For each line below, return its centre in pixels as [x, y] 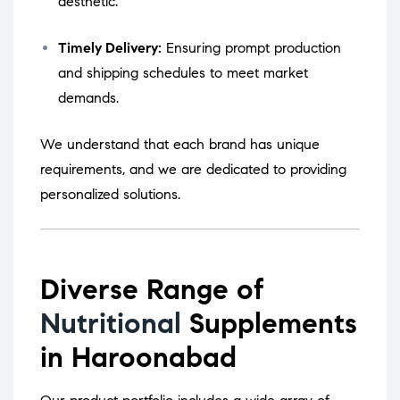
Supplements [269, 324]
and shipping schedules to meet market [183, 73]
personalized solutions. [110, 195]
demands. [88, 98]
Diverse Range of [152, 290]
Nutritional [111, 324]
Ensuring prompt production [254, 48]
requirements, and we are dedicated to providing [193, 170]
